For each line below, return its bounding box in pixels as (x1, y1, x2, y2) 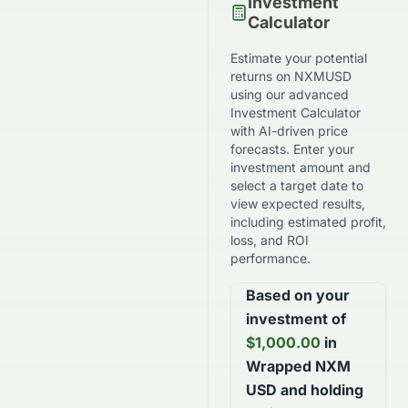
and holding (277, 381, 363, 399)
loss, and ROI (230, 232, 309, 248)
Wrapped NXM (246, 357, 351, 375)
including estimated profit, (230, 214, 386, 229)
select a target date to (230, 178, 363, 193)
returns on (230, 68, 294, 84)
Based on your (246, 286, 350, 304)
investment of (246, 310, 346, 328)
